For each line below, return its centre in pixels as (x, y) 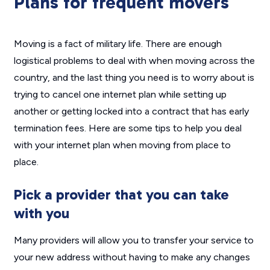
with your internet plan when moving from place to (122, 145)
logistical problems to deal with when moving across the (134, 61)
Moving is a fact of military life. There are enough (118, 44)
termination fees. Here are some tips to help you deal (127, 128)
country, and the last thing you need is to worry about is (134, 78)
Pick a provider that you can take (121, 195)
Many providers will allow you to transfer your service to (133, 240)
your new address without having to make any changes (132, 257)
